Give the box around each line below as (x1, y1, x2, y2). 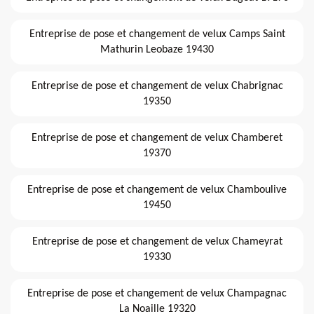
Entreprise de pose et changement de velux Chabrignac (31, 80, 283, 92)
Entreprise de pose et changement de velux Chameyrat (32, 235, 282, 247)
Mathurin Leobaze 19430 (100, 43, 214, 55)
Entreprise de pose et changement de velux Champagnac (27, 287, 287, 299)
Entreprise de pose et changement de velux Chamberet (32, 132, 282, 144)
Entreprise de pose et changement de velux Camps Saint (29, 28, 285, 40)
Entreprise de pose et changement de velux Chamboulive (27, 184, 287, 196)
